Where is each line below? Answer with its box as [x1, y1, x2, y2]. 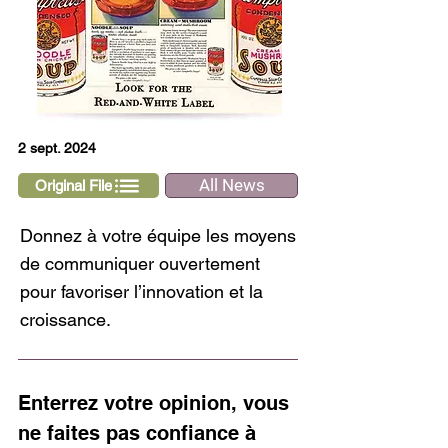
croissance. [20, 309, 111, 330]
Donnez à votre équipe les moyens [20, 225, 296, 246]
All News [198, 175, 265, 195]
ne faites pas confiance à [18, 421, 262, 445]
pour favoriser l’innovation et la [20, 281, 263, 302]
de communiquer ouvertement [20, 253, 260, 274]
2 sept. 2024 [18, 140, 96, 156]
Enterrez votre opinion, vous [18, 391, 295, 415]
